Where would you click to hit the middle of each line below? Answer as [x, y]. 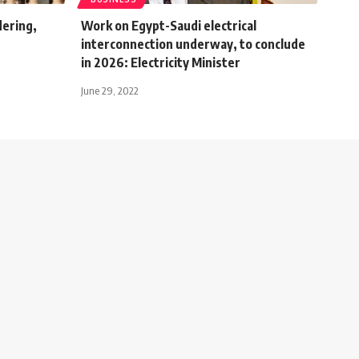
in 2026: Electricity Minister [161, 62]
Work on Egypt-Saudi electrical [169, 25]
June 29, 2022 [110, 90]
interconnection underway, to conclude [193, 44]
